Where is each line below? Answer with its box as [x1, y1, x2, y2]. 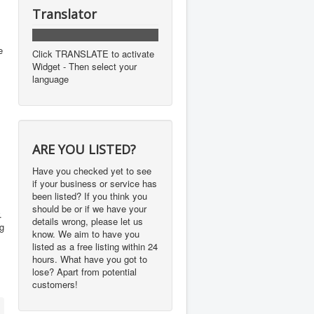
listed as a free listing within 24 [32, 240, 158, 253]
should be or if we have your [32, 202, 146, 215]
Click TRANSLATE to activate [32, 47, 154, 60]
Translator [32, 6, 97, 22]
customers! [32, 278, 78, 291]
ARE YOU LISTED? [32, 141, 136, 158]
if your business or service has [32, 177, 157, 190]
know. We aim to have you [32, 227, 139, 240]
